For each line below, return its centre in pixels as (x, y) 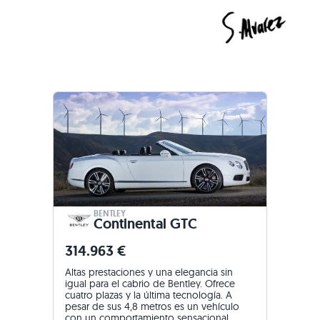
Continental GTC (145, 224)
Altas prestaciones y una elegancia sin (149, 272)
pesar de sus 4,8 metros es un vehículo (152, 306)
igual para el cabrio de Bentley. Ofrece (150, 284)
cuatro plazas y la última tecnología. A (149, 295)
